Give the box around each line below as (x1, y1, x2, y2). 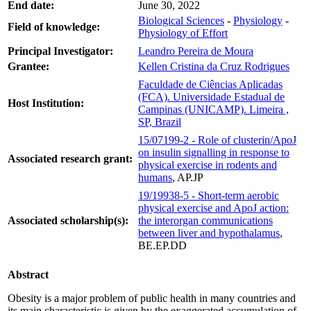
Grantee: (8, 60, 49, 72)
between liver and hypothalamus (138, 226, 280, 239)
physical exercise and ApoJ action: (138, 201, 289, 214)
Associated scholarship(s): (8, 214, 128, 226)
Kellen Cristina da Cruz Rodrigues (138, 60, 289, 72)
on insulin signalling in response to (138, 146, 289, 158)
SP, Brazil (138, 115, 181, 128)
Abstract (8, 268, 49, 280)
